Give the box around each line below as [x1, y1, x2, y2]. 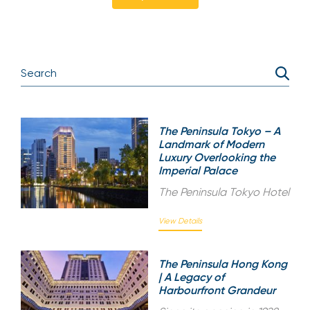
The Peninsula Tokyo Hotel [158, 185, 289, 199]
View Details [158, 216, 202, 226]
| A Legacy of [158, 270, 224, 284]
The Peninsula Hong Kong [158, 257, 287, 271]
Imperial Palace [158, 163, 237, 177]
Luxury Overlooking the [158, 150, 275, 164]
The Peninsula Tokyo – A [158, 124, 280, 138]
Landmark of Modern [158, 137, 264, 151]
